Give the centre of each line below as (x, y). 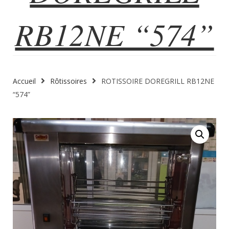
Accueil (24, 81)
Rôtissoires (68, 81)
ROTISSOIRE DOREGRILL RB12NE (158, 81)
